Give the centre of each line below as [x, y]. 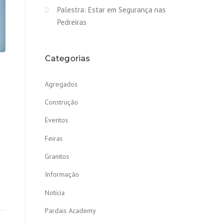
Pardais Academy [70, 210]
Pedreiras [72, 22]
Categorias [67, 59]
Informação [62, 174]
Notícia [55, 192]
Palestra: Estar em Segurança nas [111, 10]
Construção [61, 102]
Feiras [54, 138]
